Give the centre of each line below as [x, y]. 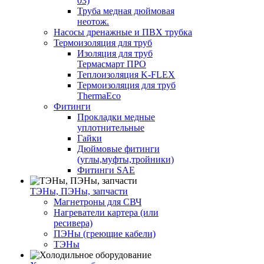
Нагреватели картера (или [106, 212]
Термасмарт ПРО [112, 64]
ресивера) [73, 223]
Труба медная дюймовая [126, 11]
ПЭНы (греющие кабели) [105, 234]
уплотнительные [111, 128]
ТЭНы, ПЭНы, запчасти [79, 191]
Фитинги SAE [106, 170]
